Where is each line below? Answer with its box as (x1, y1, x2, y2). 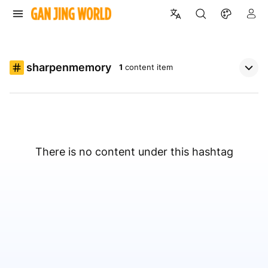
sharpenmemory (26, 61, 111, 74)
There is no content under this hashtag (35, 145, 233, 159)
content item (125, 62, 173, 72)
